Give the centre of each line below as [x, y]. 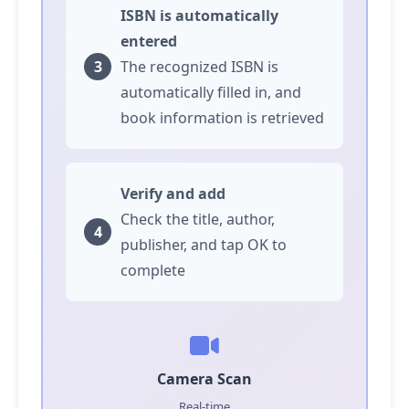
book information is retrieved [222, 118]
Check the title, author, [198, 219]
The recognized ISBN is [199, 67]
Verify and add [173, 194]
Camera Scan [204, 379]
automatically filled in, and [211, 92]
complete [153, 270]
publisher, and [171, 245]
